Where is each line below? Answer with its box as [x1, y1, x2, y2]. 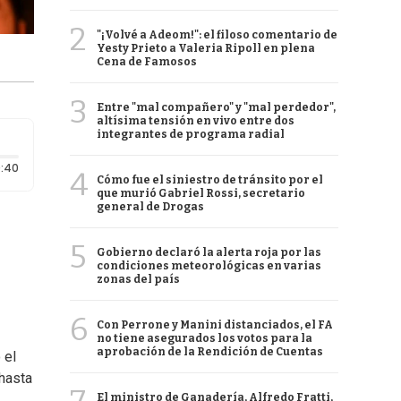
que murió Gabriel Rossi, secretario [97, 187, 305, 200]
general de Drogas [97, 200, 204, 213]
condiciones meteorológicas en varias [97, 260, 321, 272]
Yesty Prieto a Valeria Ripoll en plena [97, 42, 315, 55]
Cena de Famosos [97, 55, 197, 68]
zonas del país [97, 273, 180, 286]
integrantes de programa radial [97, 128, 285, 141]
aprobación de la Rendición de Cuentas [97, 346, 323, 358]
